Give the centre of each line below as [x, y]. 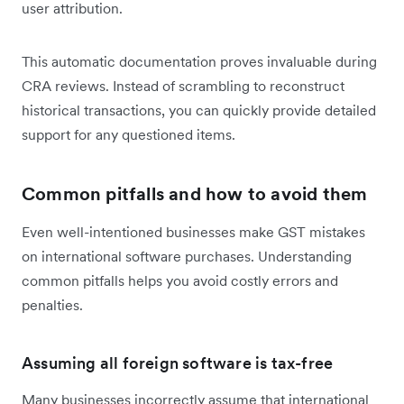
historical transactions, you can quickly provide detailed [199, 110]
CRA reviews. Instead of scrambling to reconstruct [183, 85]
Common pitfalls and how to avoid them [195, 193]
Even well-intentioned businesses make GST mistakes [193, 231]
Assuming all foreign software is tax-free [178, 363]
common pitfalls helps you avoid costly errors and [180, 280]
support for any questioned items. [129, 134]
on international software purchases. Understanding [187, 256]
